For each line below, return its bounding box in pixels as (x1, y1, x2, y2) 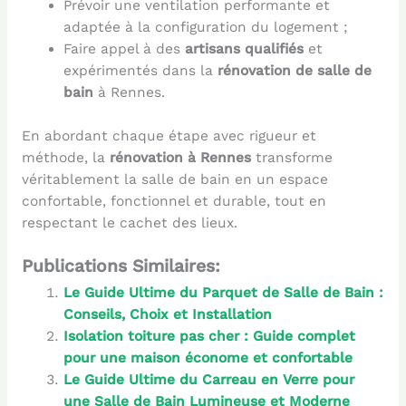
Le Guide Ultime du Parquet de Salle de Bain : (63, 285, 384, 302)
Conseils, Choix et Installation (63, 306, 273, 324)
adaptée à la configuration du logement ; (63, 19, 349, 36)
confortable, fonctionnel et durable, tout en (21, 192, 326, 209)
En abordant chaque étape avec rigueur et (21, 127, 316, 144)
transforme (250, 149, 333, 166)
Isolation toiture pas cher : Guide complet (63, 328, 356, 345)
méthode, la (21, 149, 110, 166)
